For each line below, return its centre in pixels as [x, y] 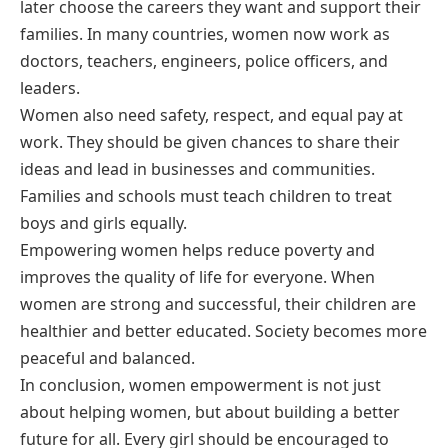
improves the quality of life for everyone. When [197, 276]
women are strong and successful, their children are [218, 303]
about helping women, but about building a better [210, 411]
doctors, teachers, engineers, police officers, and [204, 60]
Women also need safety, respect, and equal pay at [211, 114]
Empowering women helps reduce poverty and [197, 249]
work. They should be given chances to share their [210, 141]
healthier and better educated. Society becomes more [223, 330]
